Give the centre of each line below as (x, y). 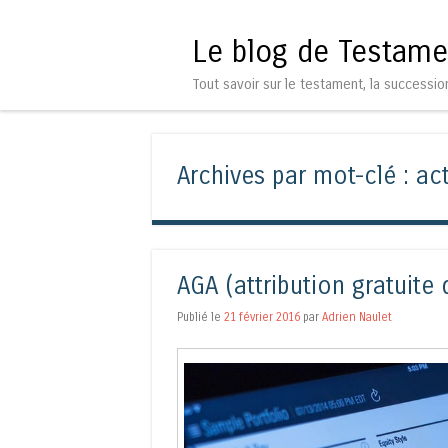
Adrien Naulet (357, 316)
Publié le (200, 316)
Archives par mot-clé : (296, 176)
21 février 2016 (262, 316)
